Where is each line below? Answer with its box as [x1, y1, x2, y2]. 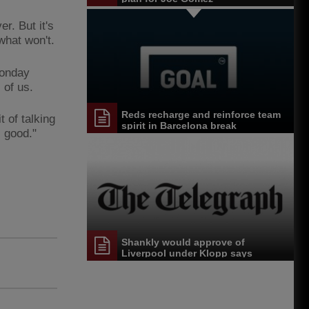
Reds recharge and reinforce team [121, 109, 281, 121]
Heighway [121, 258, 168, 270]
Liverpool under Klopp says [121, 247, 252, 259]
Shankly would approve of [121, 236, 245, 248]
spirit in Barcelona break [121, 120, 237, 132]
